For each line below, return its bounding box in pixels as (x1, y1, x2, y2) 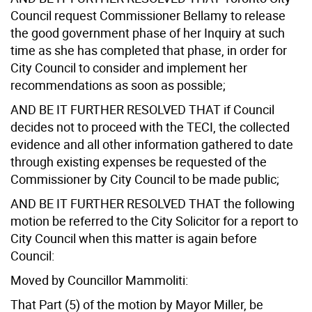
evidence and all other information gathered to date (10, 135, 293, 153)
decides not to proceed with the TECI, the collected (10, 118, 290, 135)
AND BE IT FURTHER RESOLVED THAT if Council (10, 100, 274, 118)
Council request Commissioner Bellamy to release (10, 6, 286, 24)
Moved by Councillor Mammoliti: (10, 271, 188, 288)
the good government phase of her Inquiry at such (10, 24, 285, 41)
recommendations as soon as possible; (10, 76, 226, 93)
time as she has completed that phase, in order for (10, 41, 287, 58)
